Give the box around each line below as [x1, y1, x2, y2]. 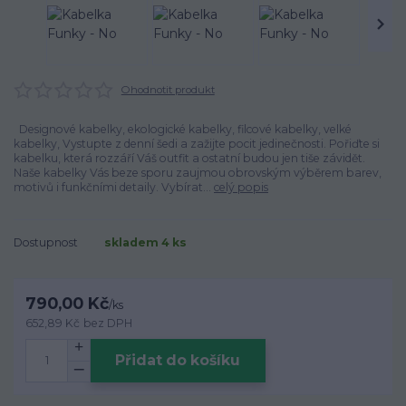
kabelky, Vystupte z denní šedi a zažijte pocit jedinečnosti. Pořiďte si [14, 137, 380, 151]
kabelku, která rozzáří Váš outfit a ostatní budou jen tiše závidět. [14, 151, 365, 166]
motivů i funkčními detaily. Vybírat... [14, 180, 214, 195]
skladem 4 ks [104, 236, 187, 249]
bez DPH [83, 315, 133, 330]
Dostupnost [14, 236, 78, 249]
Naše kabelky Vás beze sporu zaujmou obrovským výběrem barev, [14, 166, 382, 180]
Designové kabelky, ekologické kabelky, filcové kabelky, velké [14, 122, 352, 137]
